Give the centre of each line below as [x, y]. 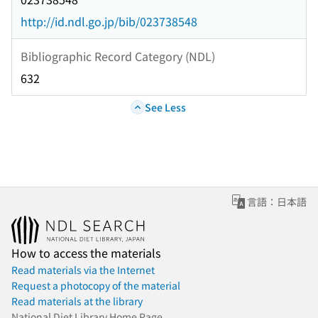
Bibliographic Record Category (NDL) [118, 56]
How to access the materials [86, 253]
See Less [165, 107]
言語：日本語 [277, 202]
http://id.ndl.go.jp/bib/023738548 [109, 22]
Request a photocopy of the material [96, 286]
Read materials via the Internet [83, 270]
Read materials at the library [77, 301]
